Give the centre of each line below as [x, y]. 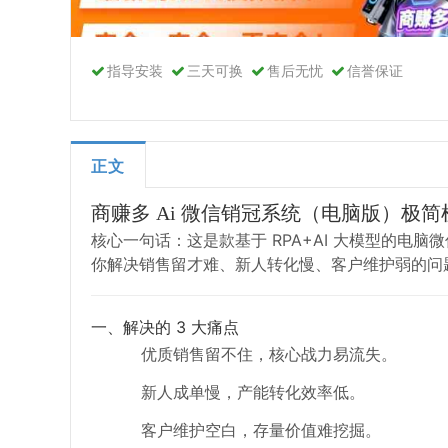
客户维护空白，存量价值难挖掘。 [260, 431]
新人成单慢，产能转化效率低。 [252, 393]
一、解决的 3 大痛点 [164, 327]
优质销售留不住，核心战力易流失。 [268, 355]
